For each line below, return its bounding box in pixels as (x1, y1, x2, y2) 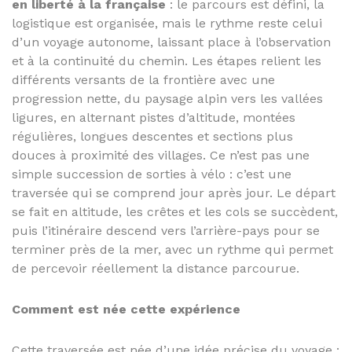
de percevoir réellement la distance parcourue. (12, 261, 299, 276)
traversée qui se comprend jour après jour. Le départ (12, 185, 335, 200)
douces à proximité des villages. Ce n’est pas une (12, 148, 310, 163)
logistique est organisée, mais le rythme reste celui (12, 16, 322, 31)
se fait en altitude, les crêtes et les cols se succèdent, (12, 204, 338, 219)
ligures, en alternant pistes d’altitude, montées (12, 110, 295, 125)
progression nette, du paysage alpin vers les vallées (12, 91, 323, 106)
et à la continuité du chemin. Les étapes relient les (12, 53, 321, 68)
